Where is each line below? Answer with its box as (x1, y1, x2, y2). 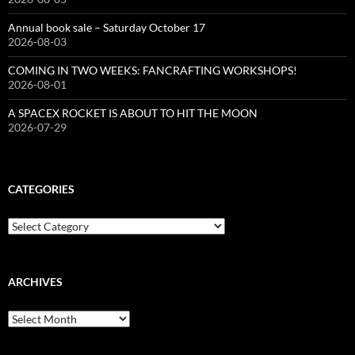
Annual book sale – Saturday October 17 (8, 20, 205, 34)
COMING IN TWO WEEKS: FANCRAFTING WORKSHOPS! (8, 63, 297, 77)
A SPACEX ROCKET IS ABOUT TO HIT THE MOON (8, 105, 258, 120)
